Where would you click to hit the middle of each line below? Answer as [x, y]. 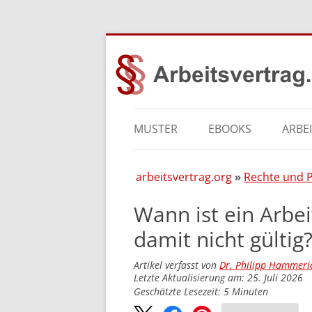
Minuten [250, 291]
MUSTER [156, 129]
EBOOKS [230, 129]
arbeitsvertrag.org [184, 177]
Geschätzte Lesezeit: [179, 291]
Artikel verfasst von [177, 265]
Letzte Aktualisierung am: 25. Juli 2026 [218, 278]
